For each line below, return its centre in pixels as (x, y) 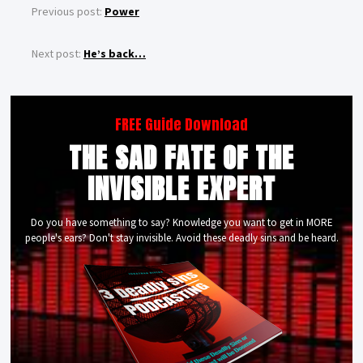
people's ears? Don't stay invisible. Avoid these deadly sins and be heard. (181, 238)
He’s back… (115, 54)
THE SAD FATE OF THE (181, 158)
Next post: (58, 54)
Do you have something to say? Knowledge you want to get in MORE (181, 223)
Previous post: (68, 12)
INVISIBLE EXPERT (181, 189)
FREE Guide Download (181, 125)
